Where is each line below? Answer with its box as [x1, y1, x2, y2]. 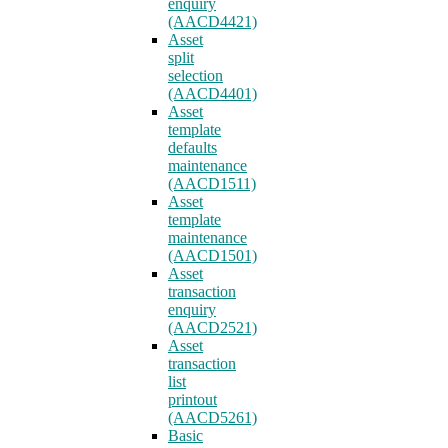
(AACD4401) [168, 85, 257, 102]
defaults [168, 139, 217, 156]
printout [168, 391, 217, 408]
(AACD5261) [168, 409, 257, 426]
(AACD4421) [168, 13, 257, 30]
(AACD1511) [168, 175, 256, 192]
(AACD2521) [168, 319, 257, 336]
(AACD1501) [168, 247, 257, 264]
